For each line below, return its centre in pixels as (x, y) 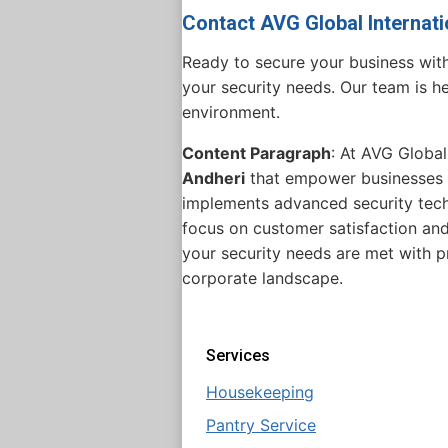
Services (238, 355)
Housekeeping (260, 391)
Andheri (213, 177)
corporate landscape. (262, 277)
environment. (231, 111)
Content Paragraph (256, 152)
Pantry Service (261, 424)
